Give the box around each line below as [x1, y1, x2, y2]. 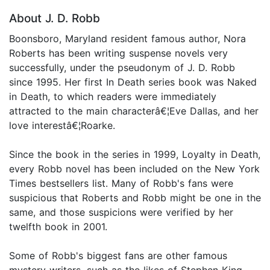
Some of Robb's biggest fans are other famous [9, 250, 227, 262]
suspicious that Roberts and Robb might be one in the [9, 192, 261, 204]
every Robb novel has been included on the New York [9, 163, 260, 175]
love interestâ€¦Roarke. [9, 119, 115, 132]
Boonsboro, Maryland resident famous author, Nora [9, 33, 246, 45]
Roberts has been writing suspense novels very [9, 47, 228, 60]
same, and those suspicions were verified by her [9, 206, 233, 219]
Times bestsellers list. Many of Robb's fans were [9, 177, 233, 190]
